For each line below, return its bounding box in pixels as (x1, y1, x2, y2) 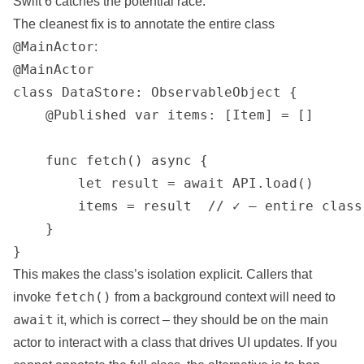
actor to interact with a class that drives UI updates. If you (13, 336, 337, 349)
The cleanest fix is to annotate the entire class (13, 17, 275, 31)
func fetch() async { (13, 153, 208, 168)
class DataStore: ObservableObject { (13, 84, 297, 100)
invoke (13, 290, 54, 304)
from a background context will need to (111, 290, 336, 304)
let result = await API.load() (13, 175, 314, 191)
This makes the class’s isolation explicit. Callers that (13, 267, 312, 281)
